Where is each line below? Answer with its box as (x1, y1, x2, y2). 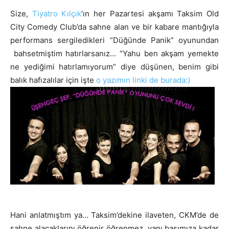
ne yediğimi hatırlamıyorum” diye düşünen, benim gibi (10, 61, 219, 72)
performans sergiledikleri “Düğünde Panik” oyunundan (10, 35, 219, 45)
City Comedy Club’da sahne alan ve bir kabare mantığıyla (10, 21, 219, 32)
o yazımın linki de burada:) (96, 75, 192, 85)
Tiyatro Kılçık (32, 8, 82, 18)
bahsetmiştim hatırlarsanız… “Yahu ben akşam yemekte (10, 48, 219, 58)
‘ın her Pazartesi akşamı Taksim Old (81, 8, 219, 18)
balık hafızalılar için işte (10, 75, 96, 85)
